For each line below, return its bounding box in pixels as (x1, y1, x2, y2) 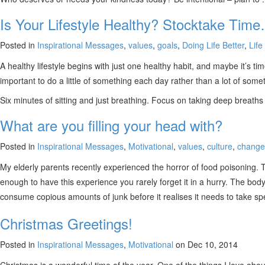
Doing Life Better (182, 39, 244, 51)
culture (207, 140, 232, 152)
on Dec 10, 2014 (173, 238, 238, 250)
